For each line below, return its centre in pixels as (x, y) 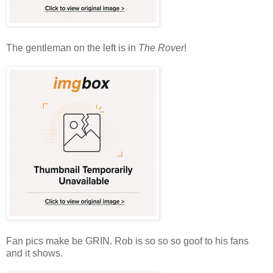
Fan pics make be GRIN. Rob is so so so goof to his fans (127, 241)
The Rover (161, 48)
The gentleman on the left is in (72, 48)
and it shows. (34, 253)
